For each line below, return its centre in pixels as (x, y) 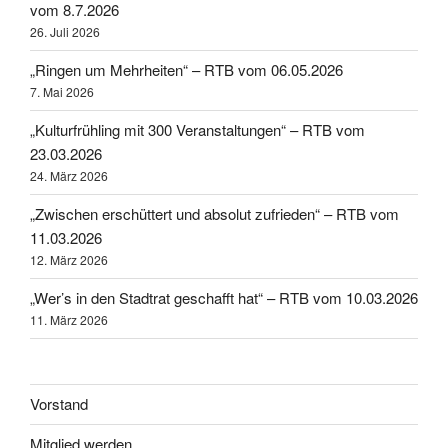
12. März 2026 (69, 260)
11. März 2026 (69, 320)
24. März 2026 (69, 176)
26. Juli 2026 (65, 32)
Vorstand (59, 404)
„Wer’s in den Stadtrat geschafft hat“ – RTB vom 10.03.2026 (224, 298)
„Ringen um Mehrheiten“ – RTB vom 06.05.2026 (186, 70)
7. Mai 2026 (62, 92)
